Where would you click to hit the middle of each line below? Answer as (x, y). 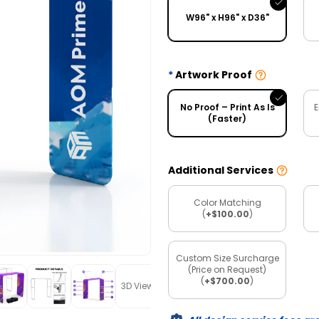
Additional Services (221, 171)
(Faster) (227, 118)
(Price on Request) (227, 269)
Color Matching (227, 202)
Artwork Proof (214, 75)
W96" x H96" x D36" (227, 17)
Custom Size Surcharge (227, 258)
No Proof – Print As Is (227, 107)
